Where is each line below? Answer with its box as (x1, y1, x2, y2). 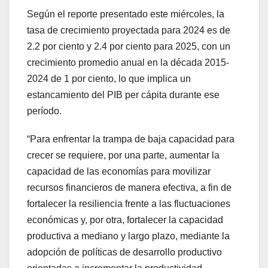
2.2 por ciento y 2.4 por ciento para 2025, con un (27, 41, 230, 51)
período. (27, 106, 62, 116)
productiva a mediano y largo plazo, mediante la (27, 231, 230, 241)
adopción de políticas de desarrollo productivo (27, 247, 222, 257)
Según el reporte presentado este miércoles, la (27, 9, 224, 19)
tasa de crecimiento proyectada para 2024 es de (27, 25, 230, 35)
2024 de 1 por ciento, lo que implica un (27, 74, 191, 84)
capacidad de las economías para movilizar (27, 166, 211, 176)
